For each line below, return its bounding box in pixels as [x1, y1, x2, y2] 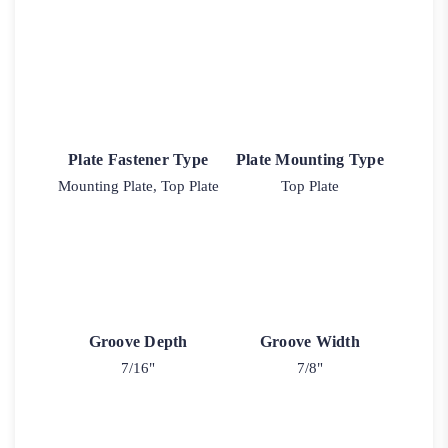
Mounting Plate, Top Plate [57, 177, 219, 194]
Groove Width [259, 333, 360, 351]
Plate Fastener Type [68, 150, 209, 168]
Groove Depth [88, 333, 188, 351]
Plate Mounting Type [235, 150, 384, 168]
